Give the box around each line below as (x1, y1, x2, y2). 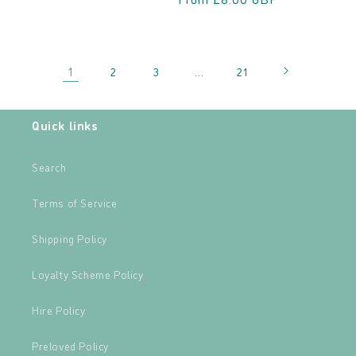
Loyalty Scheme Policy (32, 266, 144, 281)
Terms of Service (32, 195, 118, 210)
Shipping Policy (32, 230, 107, 246)
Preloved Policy (32, 338, 109, 353)
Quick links (32, 116, 99, 133)
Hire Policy (32, 302, 86, 317)
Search (32, 159, 67, 174)
